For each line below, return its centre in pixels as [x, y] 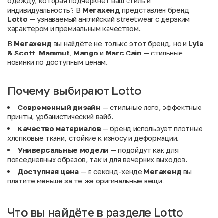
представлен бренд [154, 10]
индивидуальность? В [45, 10]
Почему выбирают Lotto [74, 91]
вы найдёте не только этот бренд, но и [120, 44]
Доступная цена [48, 172]
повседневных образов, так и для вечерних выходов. [97, 159]
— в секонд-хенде [111, 172]
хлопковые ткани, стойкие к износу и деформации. [93, 138]
